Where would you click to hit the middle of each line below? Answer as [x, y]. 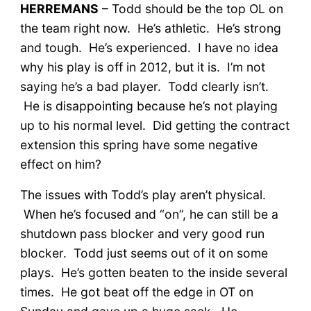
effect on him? [60, 164]
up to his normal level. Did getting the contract [154, 125]
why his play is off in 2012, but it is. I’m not [142, 67]
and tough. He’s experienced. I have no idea [149, 47]
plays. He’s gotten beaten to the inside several [153, 272]
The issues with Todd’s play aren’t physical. [143, 194]
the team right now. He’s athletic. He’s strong [150, 28]
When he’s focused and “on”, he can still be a [149, 214]
